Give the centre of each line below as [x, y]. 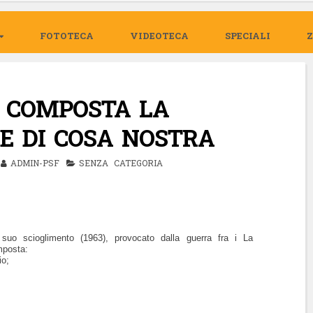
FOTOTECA [67, 35]
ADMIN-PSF [35, 162]
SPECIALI [248, 35]
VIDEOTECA [159, 35]
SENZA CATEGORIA [121, 162]
